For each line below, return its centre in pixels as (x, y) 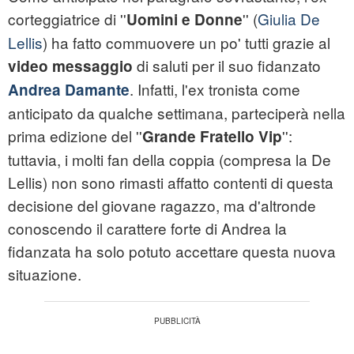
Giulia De (289, 19)
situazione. (45, 274)
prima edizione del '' (75, 136)
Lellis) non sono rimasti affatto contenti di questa (171, 183)
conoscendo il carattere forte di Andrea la (147, 228)
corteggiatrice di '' (67, 19)
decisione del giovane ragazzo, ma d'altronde (162, 205)
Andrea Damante (69, 90)
